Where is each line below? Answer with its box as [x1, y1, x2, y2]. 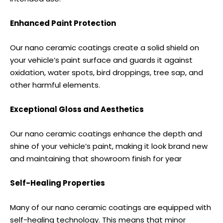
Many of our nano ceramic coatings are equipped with [10, 202, 211, 213]
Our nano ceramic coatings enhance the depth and [10, 128, 202, 139]
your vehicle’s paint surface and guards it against [10, 55, 193, 66]
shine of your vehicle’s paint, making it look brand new [10, 141, 208, 152]
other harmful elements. [10, 80, 100, 91]
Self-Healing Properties [10, 178, 105, 189]
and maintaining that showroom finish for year [10, 153, 182, 164]
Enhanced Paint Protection [10, 18, 116, 29]
